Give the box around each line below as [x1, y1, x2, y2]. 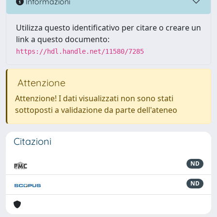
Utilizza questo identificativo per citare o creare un [16, 22, 201, 33]
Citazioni [14, 135, 51, 147]
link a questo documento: [16, 34, 109, 45]
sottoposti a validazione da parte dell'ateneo [15, 105, 177, 115]
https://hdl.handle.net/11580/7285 [16, 47, 144, 55]
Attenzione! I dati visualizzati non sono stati [15, 93, 173, 104]
